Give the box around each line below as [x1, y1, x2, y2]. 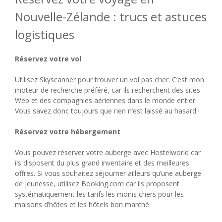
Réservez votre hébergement [15, 126, 120, 136]
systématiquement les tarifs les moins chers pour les [15, 189, 184, 199]
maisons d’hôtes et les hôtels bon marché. [15, 199, 151, 209]
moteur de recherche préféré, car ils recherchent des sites [15, 85, 200, 95]
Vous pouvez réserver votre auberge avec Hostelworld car [15, 147, 201, 157]
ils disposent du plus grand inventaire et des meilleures [15, 158, 189, 167]
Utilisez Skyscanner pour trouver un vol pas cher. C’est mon [15, 74, 204, 84]
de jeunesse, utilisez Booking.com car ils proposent [15, 178, 179, 188]
